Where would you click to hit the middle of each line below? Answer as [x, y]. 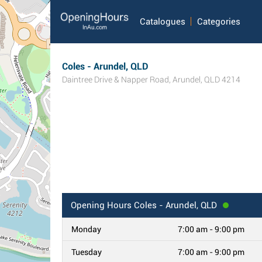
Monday [86, 229]
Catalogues [162, 22]
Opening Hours [101, 205]
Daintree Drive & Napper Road [116, 80]
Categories [218, 22]
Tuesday [87, 252]
